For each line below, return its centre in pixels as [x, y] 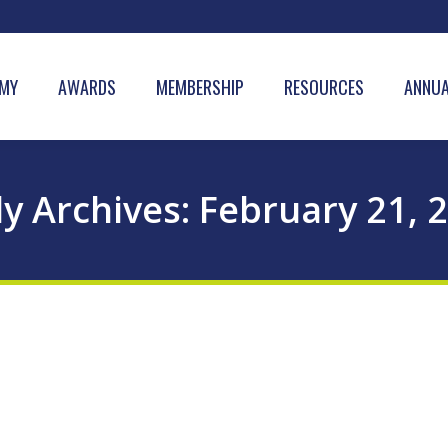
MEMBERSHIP [200, 86]
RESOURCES [324, 86]
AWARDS [87, 86]
